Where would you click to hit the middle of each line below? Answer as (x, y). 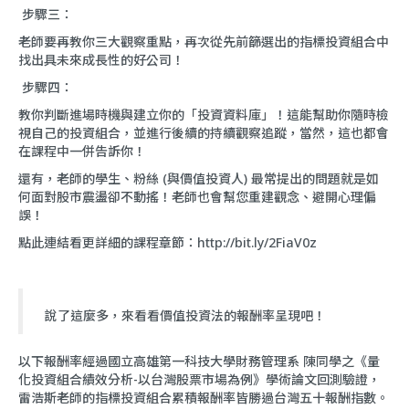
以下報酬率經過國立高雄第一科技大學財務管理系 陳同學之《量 (199, 362)
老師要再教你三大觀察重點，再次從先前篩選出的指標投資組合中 (204, 42)
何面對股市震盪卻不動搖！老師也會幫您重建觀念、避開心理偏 (197, 197)
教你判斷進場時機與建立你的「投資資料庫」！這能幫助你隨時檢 (204, 115)
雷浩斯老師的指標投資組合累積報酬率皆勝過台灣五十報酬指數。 (204, 398)
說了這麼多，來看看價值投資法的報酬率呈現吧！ (184, 316)
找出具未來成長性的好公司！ (101, 60)
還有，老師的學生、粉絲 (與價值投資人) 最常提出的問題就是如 (199, 179)
